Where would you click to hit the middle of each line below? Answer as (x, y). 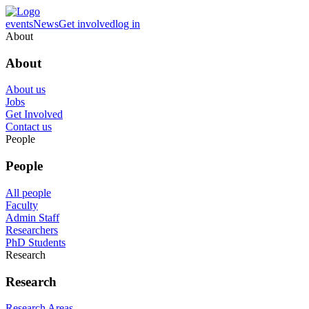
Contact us (29, 127)
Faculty (22, 205)
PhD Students (36, 242)
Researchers (32, 230)
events (19, 24)
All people (28, 192)
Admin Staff (32, 217)
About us (26, 90)
